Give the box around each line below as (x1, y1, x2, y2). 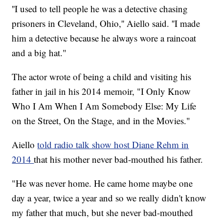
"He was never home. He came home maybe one (12, 177, 193, 190)
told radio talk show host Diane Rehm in (37, 138, 189, 151)
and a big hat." (12, 46, 67, 59)
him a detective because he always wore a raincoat (12, 32, 197, 44)
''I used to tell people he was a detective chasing (12, 2, 188, 15)
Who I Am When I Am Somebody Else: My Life (12, 100, 197, 112)
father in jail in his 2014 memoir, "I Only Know (12, 85, 191, 98)
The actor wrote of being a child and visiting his (12, 70, 192, 83)
